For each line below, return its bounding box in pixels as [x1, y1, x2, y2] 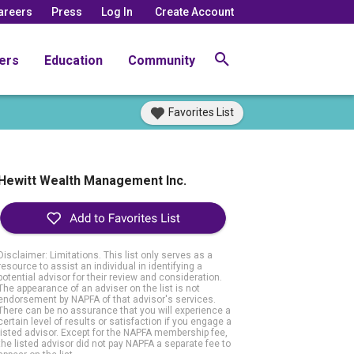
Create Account [155, 5, 234, 18]
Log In [101, 5, 133, 18]
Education [44, 52, 103, 68]
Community [128, 52, 195, 68]
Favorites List [168, 106, 234, 119]
